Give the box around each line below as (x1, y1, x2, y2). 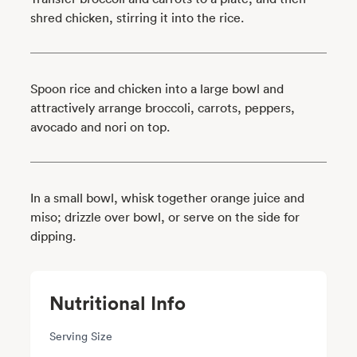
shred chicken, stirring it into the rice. (30, 9, 248, 25)
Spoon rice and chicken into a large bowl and (30, 80, 284, 96)
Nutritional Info (49, 289, 186, 315)
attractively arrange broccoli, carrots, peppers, (30, 99, 296, 116)
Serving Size (49, 328, 113, 343)
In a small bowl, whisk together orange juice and (30, 189, 305, 206)
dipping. (30, 227, 76, 244)
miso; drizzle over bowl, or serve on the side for (30, 208, 300, 225)
